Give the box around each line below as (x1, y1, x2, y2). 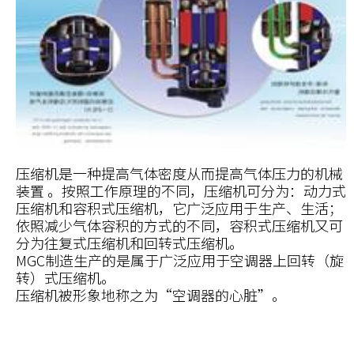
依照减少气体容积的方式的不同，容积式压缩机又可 (16, 214, 343, 235)
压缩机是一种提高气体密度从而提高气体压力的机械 (16, 162, 343, 183)
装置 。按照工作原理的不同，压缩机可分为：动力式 (16, 179, 346, 201)
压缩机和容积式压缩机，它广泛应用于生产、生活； (16, 197, 343, 218)
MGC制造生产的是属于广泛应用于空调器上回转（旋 (16, 249, 344, 270)
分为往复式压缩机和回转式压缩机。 (16, 232, 243, 253)
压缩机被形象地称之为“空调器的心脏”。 (16, 284, 286, 305)
